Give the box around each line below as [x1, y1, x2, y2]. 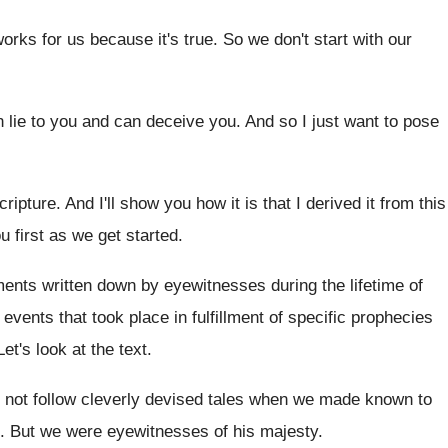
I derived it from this [296, 194, 446, 213]
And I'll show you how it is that [65, 194, 291, 213]
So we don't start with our [223, 30, 412, 49]
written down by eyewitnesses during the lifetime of [42, 276, 423, 295]
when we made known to [249, 390, 432, 409]
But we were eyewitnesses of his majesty [10, 422, 318, 441]
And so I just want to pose [245, 112, 439, 131]
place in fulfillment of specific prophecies [129, 308, 433, 327]
